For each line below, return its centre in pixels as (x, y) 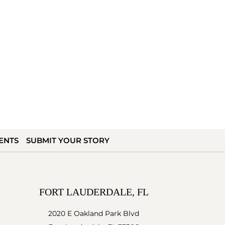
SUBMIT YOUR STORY (68, 140)
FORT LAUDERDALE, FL (94, 192)
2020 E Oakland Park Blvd (94, 213)
